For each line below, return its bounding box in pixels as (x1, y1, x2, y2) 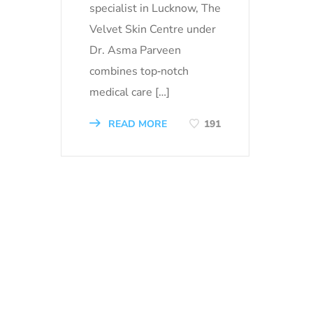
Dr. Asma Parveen (89, 42, 181, 58)
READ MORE (105, 117, 167, 131)
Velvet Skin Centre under (89, 21, 216, 37)
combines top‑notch (89, 63, 189, 79)
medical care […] (89, 84, 170, 100)
